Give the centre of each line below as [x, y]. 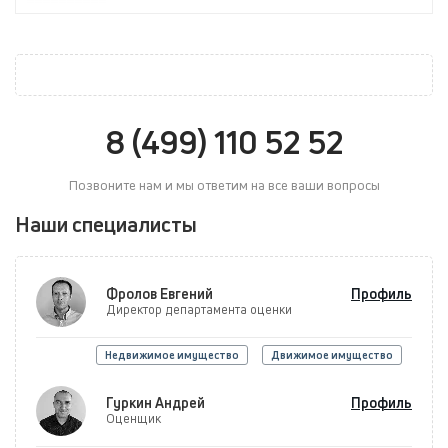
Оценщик [133, 419]
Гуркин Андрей [155, 403]
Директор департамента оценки [199, 310]
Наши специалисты [106, 224]
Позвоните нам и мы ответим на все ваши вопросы [224, 185]
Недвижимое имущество [172, 355]
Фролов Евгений [159, 294]
